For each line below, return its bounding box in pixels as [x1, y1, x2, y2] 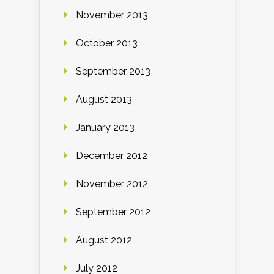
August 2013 [76, 93, 132, 105]
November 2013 [76, 9, 148, 21]
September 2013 [76, 65, 150, 77]
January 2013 [76, 121, 135, 133]
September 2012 [76, 206, 150, 218]
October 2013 [76, 37, 138, 49]
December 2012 [76, 149, 147, 161]
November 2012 [76, 177, 148, 190]
